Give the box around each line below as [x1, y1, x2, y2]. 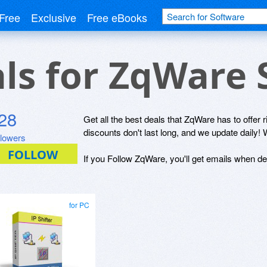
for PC [69, 200, 89, 210]
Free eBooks [87, 10, 147, 25]
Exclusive [31, 10, 76, 25]
